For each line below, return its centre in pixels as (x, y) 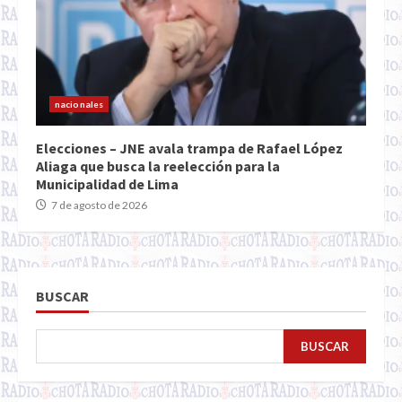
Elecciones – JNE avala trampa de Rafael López (189, 149)
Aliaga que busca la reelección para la (158, 166)
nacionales (79, 105)
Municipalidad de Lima (107, 184)
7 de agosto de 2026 (98, 205)
